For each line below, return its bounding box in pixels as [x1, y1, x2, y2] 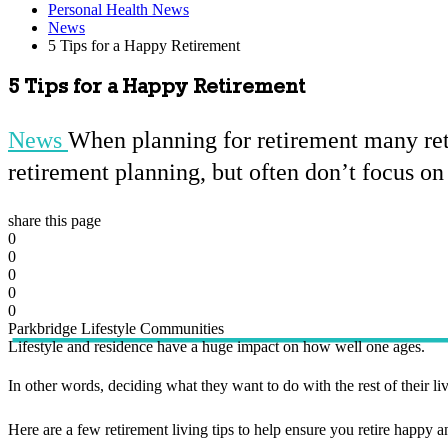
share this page [8, 211, 101, 229]
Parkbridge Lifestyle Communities [8, 319, 224, 337]
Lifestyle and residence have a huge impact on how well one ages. [8, 337, 425, 355]
